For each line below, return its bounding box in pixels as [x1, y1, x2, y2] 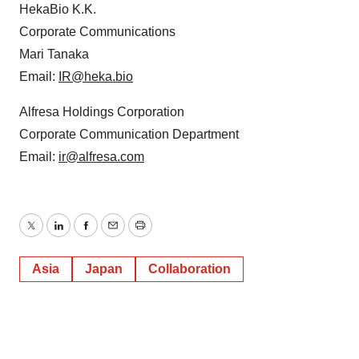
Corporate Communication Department [19, 127, 239, 141]
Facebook [84, 228, 142, 242]
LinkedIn [57, 228, 107, 242]
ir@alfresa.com [58, 150, 144, 163]
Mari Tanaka [19, 47, 89, 61]
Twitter [30, 228, 68, 242]
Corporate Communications [19, 25, 175, 38]
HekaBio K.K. [19, 2, 96, 16]
